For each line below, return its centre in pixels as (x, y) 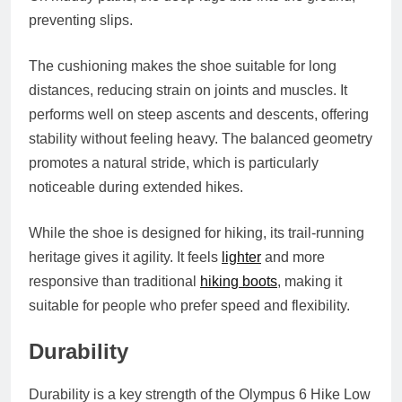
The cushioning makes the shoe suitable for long (183, 66)
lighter (241, 258)
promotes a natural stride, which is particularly (174, 163)
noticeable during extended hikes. (136, 188)
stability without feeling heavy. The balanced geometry (201, 139)
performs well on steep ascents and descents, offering (199, 115)
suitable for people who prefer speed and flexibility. (189, 306)
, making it (310, 282)
